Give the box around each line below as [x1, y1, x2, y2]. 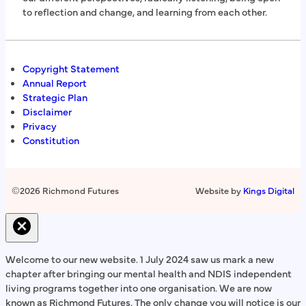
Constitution [22, 133, 79, 148]
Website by [195, 184, 244, 197]
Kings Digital [243, 184, 295, 197]
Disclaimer [22, 105, 72, 119]
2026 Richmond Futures [19, 184, 119, 197]
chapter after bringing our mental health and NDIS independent [5, 266, 292, 281]
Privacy [22, 119, 57, 133]
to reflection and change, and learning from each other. [22, 4, 267, 18]
